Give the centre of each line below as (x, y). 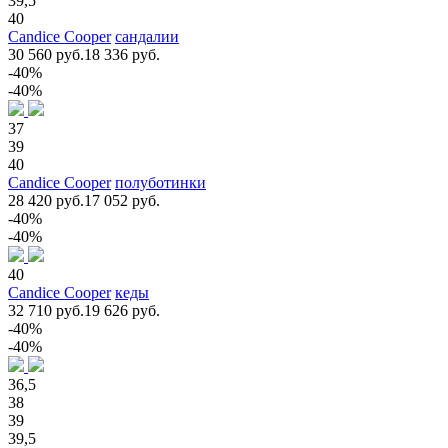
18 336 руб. (122, 54)
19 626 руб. (122, 310)
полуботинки (160, 182)
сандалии (147, 36)
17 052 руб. (122, 200)
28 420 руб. (46, 200)
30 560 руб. (46, 54)
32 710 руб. (46, 310)
